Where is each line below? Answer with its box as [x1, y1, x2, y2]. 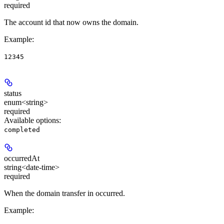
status [4, 88, 21, 97]
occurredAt [4, 153, 39, 162]
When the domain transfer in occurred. [4, 188, 125, 197]
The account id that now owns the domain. [4, 17, 138, 26]
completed [4, 125, 40, 133]
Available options [4, 115, 59, 124]
